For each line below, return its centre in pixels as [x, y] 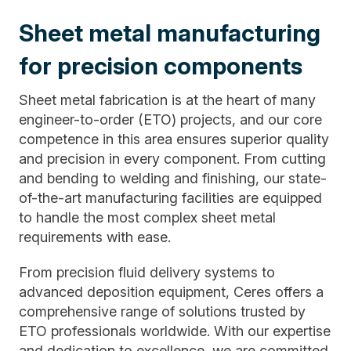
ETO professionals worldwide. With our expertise [175, 331]
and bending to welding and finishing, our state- [173, 178]
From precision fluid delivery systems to [147, 272]
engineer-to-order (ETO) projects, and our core [170, 119]
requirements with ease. [95, 237]
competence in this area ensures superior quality [174, 139]
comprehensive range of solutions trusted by [162, 311]
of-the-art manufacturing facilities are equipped [170, 197]
